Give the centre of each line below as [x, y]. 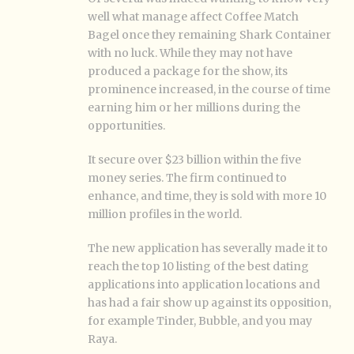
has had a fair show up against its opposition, [209, 303]
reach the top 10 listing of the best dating [198, 266]
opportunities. [126, 126]
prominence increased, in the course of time [209, 89]
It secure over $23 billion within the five [194, 160]
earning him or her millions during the [194, 107]
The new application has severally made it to [208, 248]
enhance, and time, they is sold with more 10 [207, 196]
